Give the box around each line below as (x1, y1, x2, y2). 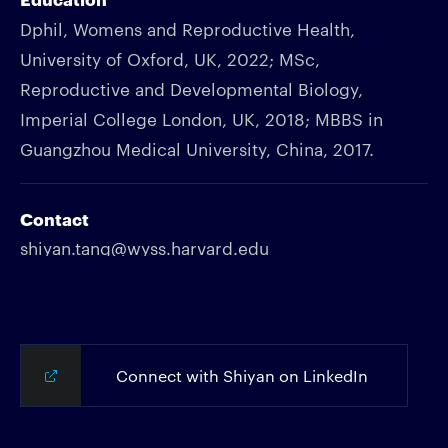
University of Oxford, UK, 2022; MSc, (20, 46, 320, 70)
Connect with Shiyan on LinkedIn (116, 365, 368, 386)
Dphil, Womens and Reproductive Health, (20, 16, 355, 40)
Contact (20, 206, 89, 230)
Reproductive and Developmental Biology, (20, 76, 363, 100)
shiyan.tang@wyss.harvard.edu (20, 235, 269, 259)
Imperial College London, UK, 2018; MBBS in (20, 106, 383, 130)
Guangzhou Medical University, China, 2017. (20, 136, 374, 160)
